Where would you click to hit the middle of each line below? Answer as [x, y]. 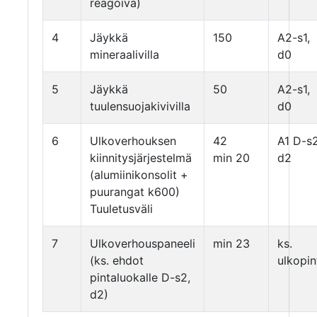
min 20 [231, 158]
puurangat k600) [135, 192]
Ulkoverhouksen [133, 141]
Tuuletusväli [121, 209]
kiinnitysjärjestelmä [141, 158]
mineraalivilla [125, 54]
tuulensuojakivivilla [140, 106]
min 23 [231, 243]
